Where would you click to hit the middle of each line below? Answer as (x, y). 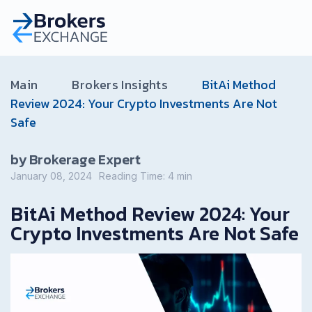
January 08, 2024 (51, 176)
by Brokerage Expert (76, 159)
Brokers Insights (120, 85)
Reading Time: (133, 176)
